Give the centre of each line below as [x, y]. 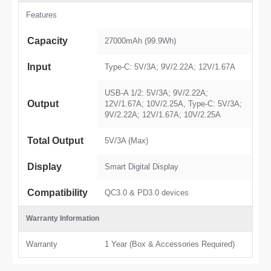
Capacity [47, 41]
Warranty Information [63, 218]
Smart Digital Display [142, 167]
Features [41, 15]
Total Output [55, 141]
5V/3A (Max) [126, 141]
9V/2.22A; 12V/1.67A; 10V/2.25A [163, 115]
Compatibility [57, 193]
